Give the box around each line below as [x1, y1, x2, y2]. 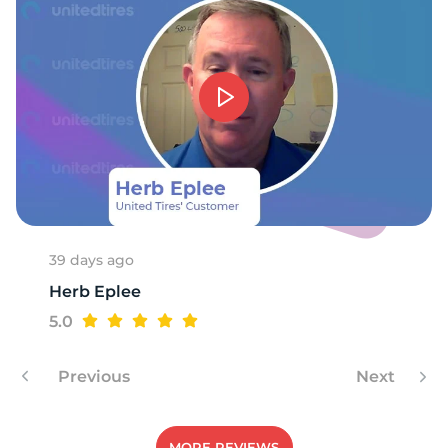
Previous [54, 366, 130, 386]
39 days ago [49, 250, 134, 269]
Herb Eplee [49, 281, 141, 301]
